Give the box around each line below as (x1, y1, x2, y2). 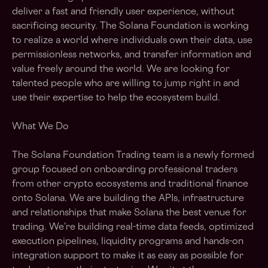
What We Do (12, 123, 69, 132)
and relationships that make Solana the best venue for (12, 209, 246, 218)
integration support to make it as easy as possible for (12, 252, 243, 261)
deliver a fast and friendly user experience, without (12, 8, 234, 17)
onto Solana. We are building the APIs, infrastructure (12, 194, 244, 203)
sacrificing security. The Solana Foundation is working (12, 22, 249, 31)
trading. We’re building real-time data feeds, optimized (12, 223, 254, 232)
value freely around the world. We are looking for (12, 65, 230, 74)
